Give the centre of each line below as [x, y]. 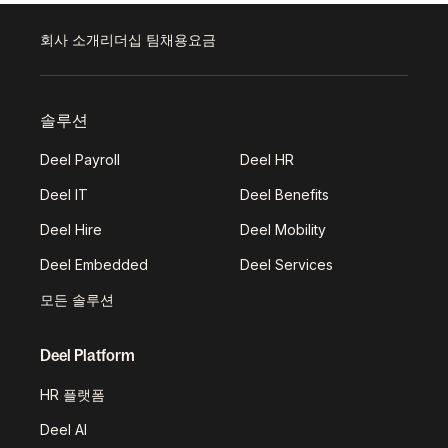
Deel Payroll [80, 159]
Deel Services [286, 264]
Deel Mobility [283, 229]
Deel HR [267, 159]
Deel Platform [87, 354]
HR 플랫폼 [72, 394]
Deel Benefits [284, 194]
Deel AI [63, 429]
